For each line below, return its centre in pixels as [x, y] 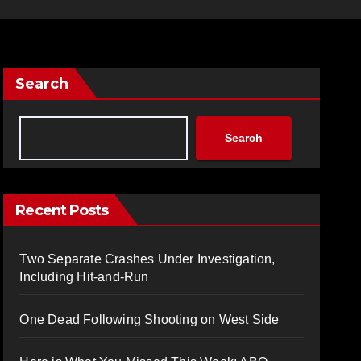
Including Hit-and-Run [84, 276]
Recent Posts [62, 210]
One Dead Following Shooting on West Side [149, 319]
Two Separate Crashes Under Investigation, [147, 259]
